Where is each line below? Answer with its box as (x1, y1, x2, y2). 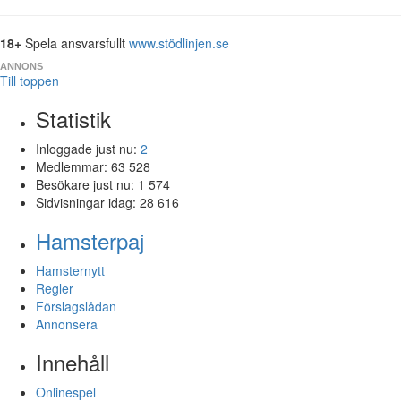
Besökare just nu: (36, 175, 138, 193)
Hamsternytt (36, 260, 105, 279)
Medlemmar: (36, 157, 111, 175)
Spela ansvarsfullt (21, 33, 129, 52)
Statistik (36, 102, 111, 134)
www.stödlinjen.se (129, 33, 229, 52)
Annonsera (36, 314, 98, 333)
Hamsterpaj (36, 224, 144, 256)
